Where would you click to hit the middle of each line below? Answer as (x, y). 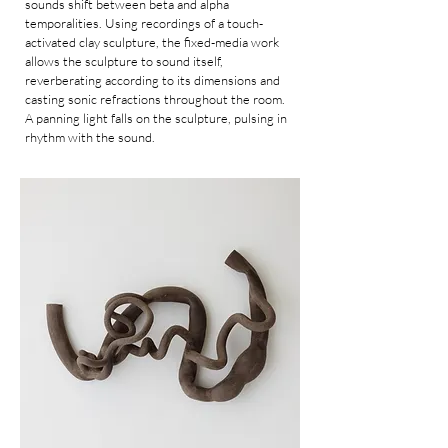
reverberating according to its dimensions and (152, 80)
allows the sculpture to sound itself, (124, 61)
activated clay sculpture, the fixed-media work (152, 42)
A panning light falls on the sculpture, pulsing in (156, 118)
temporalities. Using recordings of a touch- (144, 23)
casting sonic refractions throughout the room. (155, 99)
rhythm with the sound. (90, 137)
